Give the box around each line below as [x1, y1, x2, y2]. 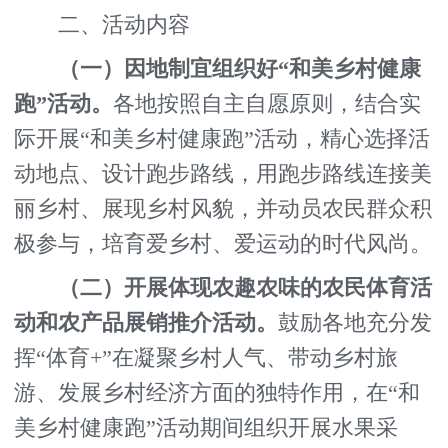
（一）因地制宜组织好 [58, 57, 279, 82]
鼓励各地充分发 [278, 311, 433, 336]
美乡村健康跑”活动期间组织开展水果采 [14, 416, 399, 441]
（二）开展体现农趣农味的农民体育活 [58, 276, 433, 301]
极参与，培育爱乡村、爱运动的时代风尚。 [14, 232, 433, 257]
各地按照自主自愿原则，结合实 [113, 92, 422, 117]
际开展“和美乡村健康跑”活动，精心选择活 [14, 127, 431, 152]
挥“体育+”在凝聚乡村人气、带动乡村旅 [14, 346, 399, 371]
